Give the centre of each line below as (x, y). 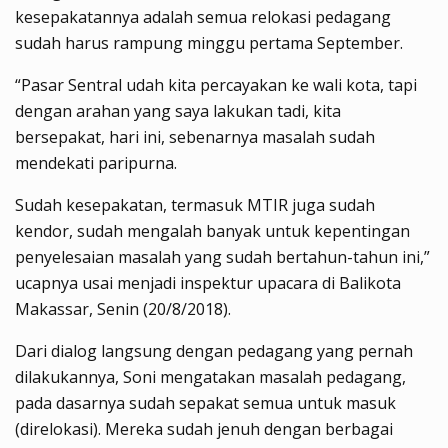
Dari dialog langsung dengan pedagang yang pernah (214, 350)
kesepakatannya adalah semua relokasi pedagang (203, 16)
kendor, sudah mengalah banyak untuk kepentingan (212, 230)
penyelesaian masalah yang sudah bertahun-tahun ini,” (222, 256)
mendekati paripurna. (96, 162)
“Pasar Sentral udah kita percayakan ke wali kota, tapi (216, 84)
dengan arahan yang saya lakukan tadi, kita (178, 110)
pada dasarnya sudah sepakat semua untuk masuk (205, 402)
